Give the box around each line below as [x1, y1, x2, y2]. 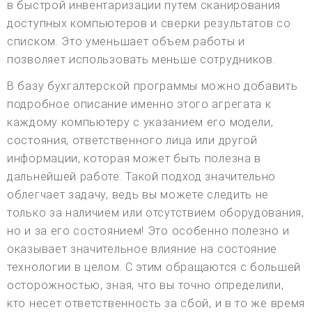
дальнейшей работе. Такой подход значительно [7, 170, 276, 184]
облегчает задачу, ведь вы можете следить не [7, 188, 270, 202]
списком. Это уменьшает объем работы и [7, 35, 245, 49]
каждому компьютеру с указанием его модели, [7, 116, 274, 130]
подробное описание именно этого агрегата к [7, 97, 272, 111]
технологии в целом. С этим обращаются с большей [7, 260, 301, 274]
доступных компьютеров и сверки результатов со [7, 17, 291, 31]
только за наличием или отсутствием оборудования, [7, 206, 304, 220]
